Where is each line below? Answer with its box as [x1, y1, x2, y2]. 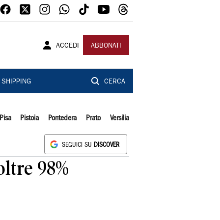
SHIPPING [1, 79, 31, 85]
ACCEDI [56, 43, 79, 50]
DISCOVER [94, 142, 119, 148]
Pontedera [48, 115, 77, 122]
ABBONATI [91, 43, 121, 50]
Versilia [110, 115, 129, 122]
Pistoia [20, 115, 39, 122]
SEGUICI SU [62, 142, 94, 148]
